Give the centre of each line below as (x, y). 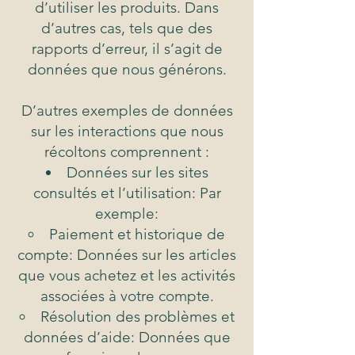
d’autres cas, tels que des (127, 29)
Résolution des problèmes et (137, 317)
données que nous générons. (127, 70)
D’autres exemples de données (127, 111)
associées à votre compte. (127, 296)
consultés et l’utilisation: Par (127, 193)
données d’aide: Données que (127, 338)
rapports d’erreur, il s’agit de (127, 49)
